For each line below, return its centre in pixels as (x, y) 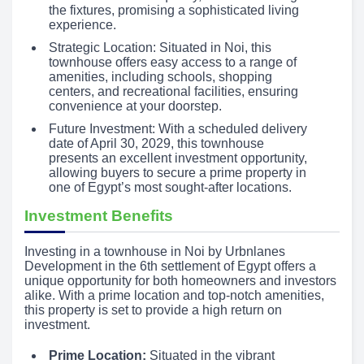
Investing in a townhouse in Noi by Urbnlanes (155, 251)
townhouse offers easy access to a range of (173, 62)
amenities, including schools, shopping (160, 77)
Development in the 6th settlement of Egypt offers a (170, 266)
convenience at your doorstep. (135, 106)
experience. (82, 25)
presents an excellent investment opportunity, (178, 158)
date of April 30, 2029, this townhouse (156, 143)
